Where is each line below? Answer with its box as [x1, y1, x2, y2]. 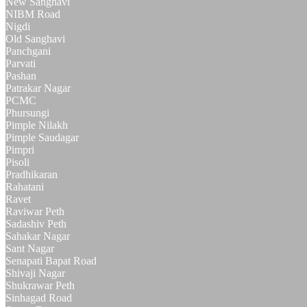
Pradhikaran [5, 169, 58, 181]
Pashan [5, 70, 36, 82]
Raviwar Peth [5, 206, 64, 218]
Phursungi [5, 107, 49, 119]
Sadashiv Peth [5, 218, 66, 230]
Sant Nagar [5, 243, 54, 255]
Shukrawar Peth [5, 280, 75, 292]
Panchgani [5, 45, 51, 58]
